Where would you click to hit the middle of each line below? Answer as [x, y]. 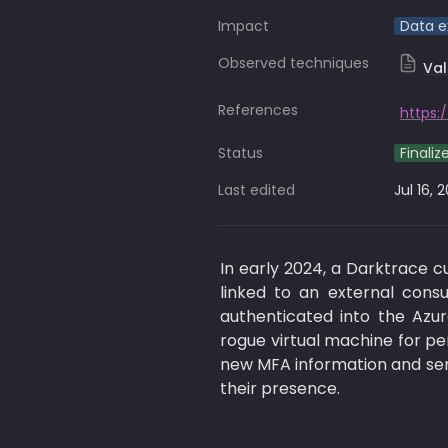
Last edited [256, 190]
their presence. [282, 388]
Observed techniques [293, 63]
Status [240, 153]
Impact [243, 26]
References [258, 110]
